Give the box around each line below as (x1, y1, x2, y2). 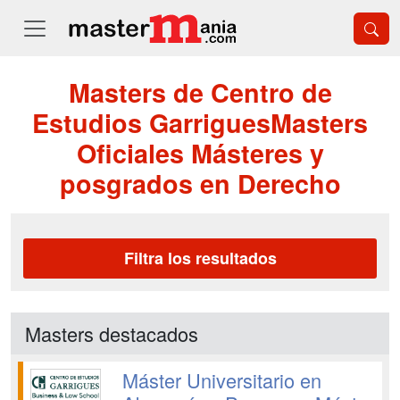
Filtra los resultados (123, 246, 277, 270)
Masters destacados (25, 320, 198, 347)
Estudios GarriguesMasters (32, 104, 368, 141)
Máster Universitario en (121, 366, 321, 394)
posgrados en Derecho (59, 165, 341, 202)
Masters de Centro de (68, 74, 332, 111)
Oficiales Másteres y (76, 135, 324, 171)
